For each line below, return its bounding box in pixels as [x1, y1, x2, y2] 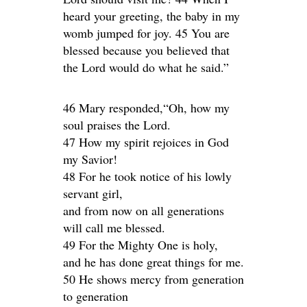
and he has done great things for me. [63, 254, 244, 271]
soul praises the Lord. [63, 116, 171, 134]
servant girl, [63, 185, 123, 202]
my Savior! [63, 151, 117, 168]
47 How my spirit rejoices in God [63, 134, 229, 151]
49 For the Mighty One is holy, [63, 236, 218, 254]
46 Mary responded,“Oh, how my [63, 99, 230, 116]
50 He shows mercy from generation [63, 271, 244, 288]
